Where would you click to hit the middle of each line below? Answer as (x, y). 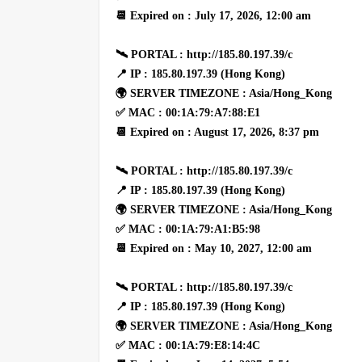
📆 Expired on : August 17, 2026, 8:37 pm (217, 132)
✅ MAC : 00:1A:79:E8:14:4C (188, 345)
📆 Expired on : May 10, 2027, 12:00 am (214, 248)
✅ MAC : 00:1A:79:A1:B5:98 (188, 229)
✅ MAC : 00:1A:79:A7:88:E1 (188, 112)
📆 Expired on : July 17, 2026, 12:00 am (213, 15)
